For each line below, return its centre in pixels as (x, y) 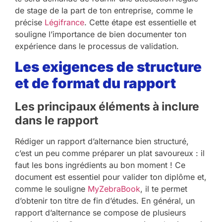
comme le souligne (51, 189)
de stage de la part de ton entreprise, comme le (104, 11)
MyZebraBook (114, 189)
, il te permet (164, 189)
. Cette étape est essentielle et (140, 23)
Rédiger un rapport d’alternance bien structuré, (102, 141)
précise (30, 23)
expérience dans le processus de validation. (97, 46)
